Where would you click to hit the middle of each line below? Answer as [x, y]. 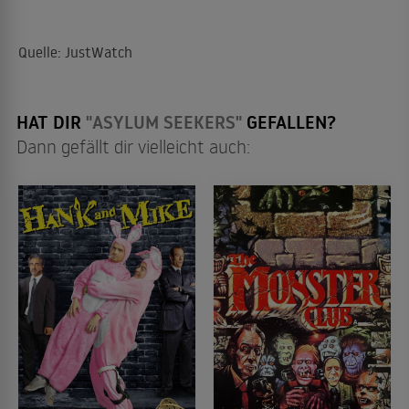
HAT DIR [51, 122]
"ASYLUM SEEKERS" [164, 122]
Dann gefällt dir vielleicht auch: [133, 146]
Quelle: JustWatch [75, 52]
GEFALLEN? [289, 122]
